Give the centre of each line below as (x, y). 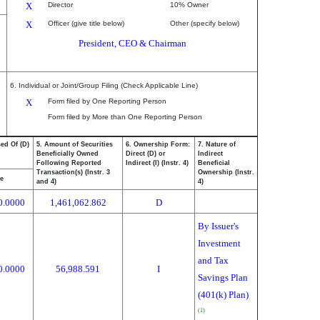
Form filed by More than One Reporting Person (125, 117)
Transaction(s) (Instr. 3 (73, 172)
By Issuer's (218, 226)
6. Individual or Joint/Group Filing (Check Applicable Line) (104, 85)
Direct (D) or (146, 154)
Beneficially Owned (67, 154)
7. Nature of (217, 144)
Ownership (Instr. (226, 172)
